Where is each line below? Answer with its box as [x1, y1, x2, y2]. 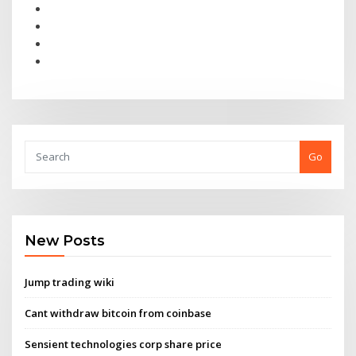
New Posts [25, 232, 106, 250]
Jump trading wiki [25, 274, 115, 289]
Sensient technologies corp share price [25, 337, 222, 352]
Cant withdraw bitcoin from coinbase [25, 305, 212, 320]
